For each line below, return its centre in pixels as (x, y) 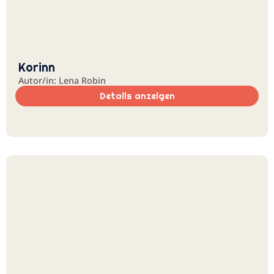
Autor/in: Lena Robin (62, 80)
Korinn (37, 67)
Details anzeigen (137, 96)
